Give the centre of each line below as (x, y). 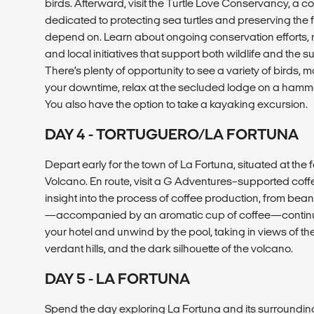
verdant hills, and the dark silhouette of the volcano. (169, 248)
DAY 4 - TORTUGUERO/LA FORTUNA (172, 134)
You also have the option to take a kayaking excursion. (176, 104)
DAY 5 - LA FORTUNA (117, 278)
